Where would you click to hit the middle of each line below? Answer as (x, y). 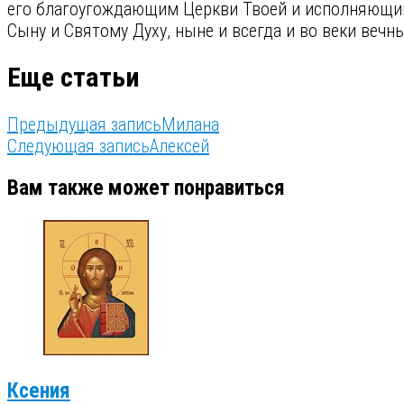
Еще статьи (73, 78)
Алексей (179, 146)
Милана (190, 124)
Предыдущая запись (84, 124)
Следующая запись (78, 146)
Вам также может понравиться (146, 188)
